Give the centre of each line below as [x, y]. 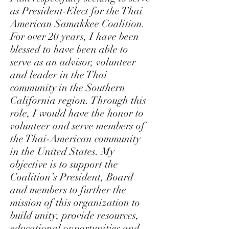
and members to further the [68, 190]
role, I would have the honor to [77, 113]
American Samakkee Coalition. [78, 24]
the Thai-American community [75, 139]
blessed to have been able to [69, 49]
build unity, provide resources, [75, 215]
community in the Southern [68, 88]
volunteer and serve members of [77, 126]
